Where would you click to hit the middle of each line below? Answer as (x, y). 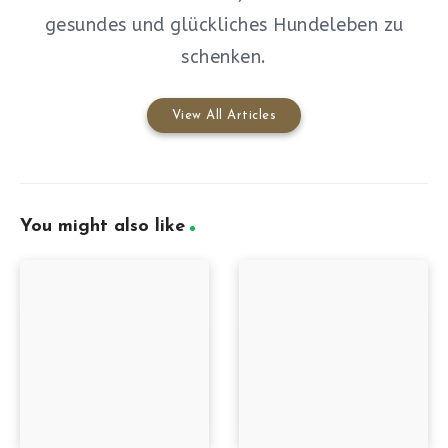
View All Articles (224, 116)
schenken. (224, 57)
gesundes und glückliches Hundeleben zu (224, 25)
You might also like (102, 227)
